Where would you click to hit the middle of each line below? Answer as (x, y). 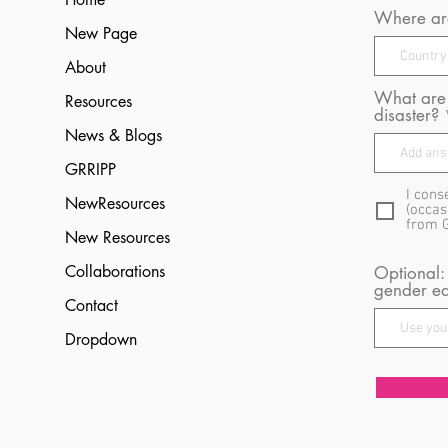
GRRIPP (90, 169)
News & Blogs (113, 135)
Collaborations (114, 271)
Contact (91, 305)
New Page (100, 33)
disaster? (407, 115)
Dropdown (100, 339)
